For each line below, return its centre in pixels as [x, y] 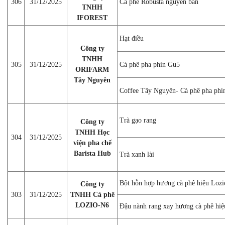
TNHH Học [92, 132]
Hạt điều [132, 38]
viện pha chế [92, 143]
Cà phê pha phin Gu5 [150, 64]
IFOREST [92, 18]
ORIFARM [92, 69]
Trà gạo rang [138, 120]
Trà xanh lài [137, 154]
